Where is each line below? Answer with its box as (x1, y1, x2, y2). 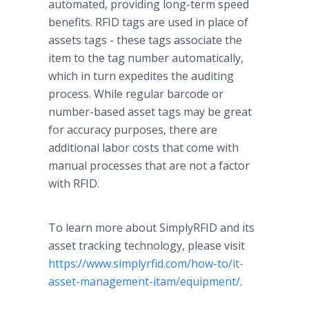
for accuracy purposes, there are (48, 122, 217, 137)
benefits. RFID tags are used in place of (48, 14, 248, 30)
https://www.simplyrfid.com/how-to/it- (48, 256, 243, 271)
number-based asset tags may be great (48, 104, 252, 119)
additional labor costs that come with (48, 140, 239, 155)
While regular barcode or (94, 86, 223, 101)
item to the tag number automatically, (48, 50, 243, 66)
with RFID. (48, 176, 102, 191)
